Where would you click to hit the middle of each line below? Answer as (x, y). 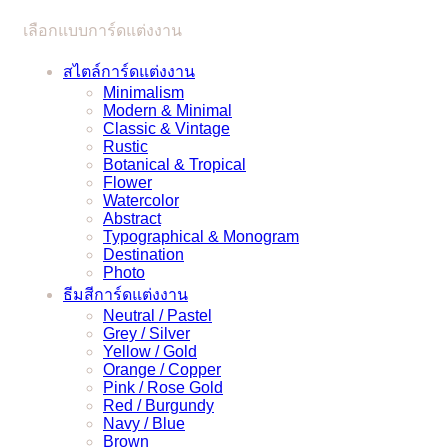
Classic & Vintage (166, 128)
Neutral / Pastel (157, 315)
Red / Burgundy (158, 405)
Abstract (132, 218)
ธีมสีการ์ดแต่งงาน (125, 294)
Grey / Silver (146, 333)
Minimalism (143, 92)
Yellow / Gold (150, 351)
